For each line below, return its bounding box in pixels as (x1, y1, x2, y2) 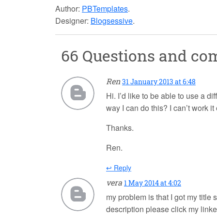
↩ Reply (106, 163, 131, 173)
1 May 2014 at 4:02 (124, 178, 181, 188)
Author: (55, 3, 80, 15)
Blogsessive (91, 15, 133, 27)
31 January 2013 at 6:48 (122, 77, 196, 87)
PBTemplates (82, 3, 128, 15)
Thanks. (106, 122, 134, 134)
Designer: (55, 15, 89, 27)
